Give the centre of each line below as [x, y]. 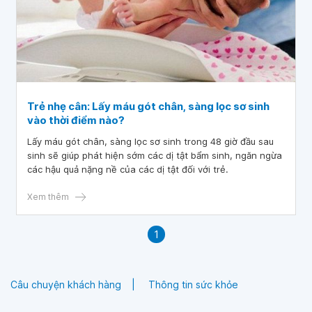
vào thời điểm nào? [76, 120]
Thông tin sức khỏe [193, 284]
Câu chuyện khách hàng [66, 284]
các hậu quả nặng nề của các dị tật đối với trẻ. [128, 169]
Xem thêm [48, 197]
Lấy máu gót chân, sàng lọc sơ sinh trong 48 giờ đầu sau [150, 141]
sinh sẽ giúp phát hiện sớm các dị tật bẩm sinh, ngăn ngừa [155, 155]
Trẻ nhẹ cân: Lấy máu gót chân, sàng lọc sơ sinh [148, 106]
